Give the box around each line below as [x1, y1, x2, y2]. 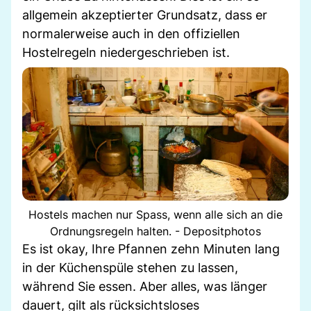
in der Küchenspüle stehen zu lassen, [22, 260, 238, 275]
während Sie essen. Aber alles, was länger [22, 278, 267, 294]
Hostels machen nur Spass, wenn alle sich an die [28, 207, 283, 221]
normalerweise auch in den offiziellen [22, 26, 240, 41]
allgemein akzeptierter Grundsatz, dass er [22, 7, 267, 22]
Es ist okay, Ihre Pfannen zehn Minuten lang [22, 241, 280, 256]
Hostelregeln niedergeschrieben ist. [22, 44, 230, 60]
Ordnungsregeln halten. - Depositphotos [50, 224, 261, 238]
